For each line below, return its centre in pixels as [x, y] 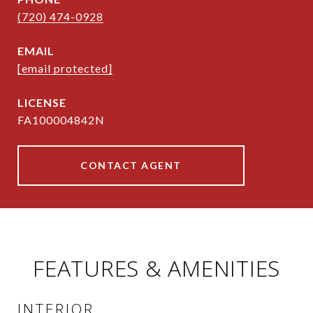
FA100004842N [61, 120]
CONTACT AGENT [131, 166]
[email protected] [65, 68]
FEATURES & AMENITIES [156, 268]
